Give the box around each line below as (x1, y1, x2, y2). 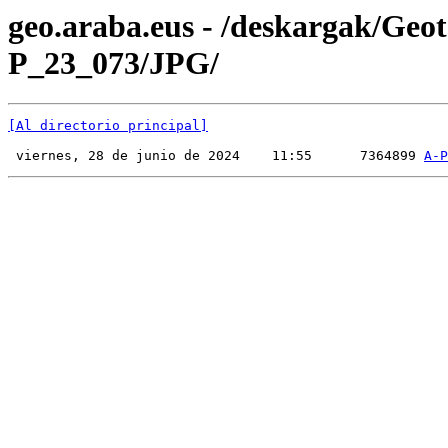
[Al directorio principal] (8, 118, 208, 134)
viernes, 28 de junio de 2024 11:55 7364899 (8, 148, 424, 164)
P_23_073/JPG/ (8, 45, 219, 81)
